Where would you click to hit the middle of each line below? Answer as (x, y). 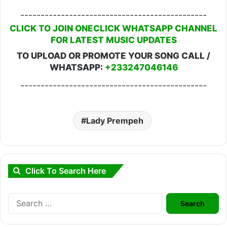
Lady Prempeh (115, 120)
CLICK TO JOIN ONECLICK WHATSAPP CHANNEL (113, 28)
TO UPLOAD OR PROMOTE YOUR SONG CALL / (113, 56)
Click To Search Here (66, 171)
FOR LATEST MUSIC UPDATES (113, 40)
